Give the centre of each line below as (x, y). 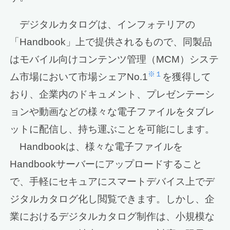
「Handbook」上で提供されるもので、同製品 (111, 42)
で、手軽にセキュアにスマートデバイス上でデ (112, 182)
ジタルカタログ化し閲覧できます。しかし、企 (112, 199)
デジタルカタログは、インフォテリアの (103, 25)
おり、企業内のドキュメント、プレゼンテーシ (112, 94)
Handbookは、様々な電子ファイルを (97, 147)
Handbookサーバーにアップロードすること (106, 164)
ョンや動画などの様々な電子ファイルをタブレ (112, 112)
